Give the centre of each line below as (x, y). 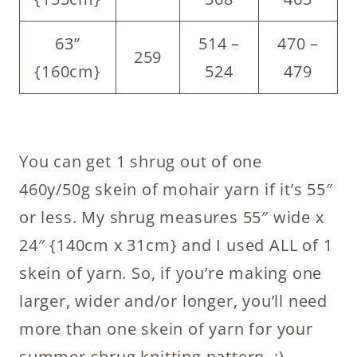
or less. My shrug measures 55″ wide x (172, 217)
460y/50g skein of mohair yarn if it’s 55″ (176, 189)
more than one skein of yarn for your (166, 329)
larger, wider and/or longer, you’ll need (173, 301)
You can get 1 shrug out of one (141, 161)
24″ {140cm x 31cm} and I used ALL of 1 (176, 245)
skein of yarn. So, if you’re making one (171, 273)
